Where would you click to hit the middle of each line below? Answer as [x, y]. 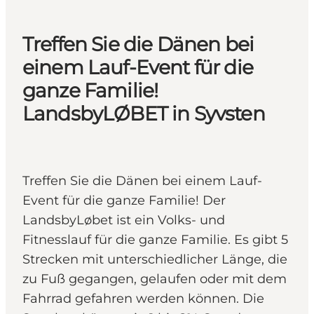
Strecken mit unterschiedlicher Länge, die [155, 260]
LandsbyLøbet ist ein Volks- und [124, 220]
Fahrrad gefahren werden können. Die [143, 299]
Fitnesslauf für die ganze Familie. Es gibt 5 [155, 240]
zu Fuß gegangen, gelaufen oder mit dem [155, 279]
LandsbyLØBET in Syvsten [144, 114]
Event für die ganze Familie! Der [124, 201]
